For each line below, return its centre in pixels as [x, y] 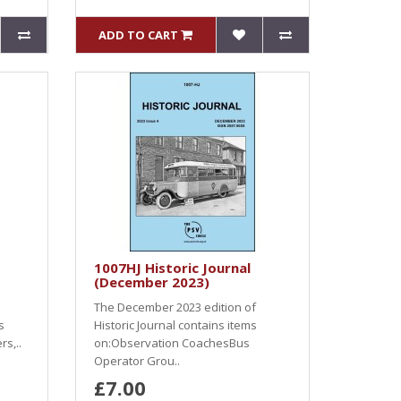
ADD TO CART [139, 35]
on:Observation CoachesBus [171, 343]
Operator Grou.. [137, 361]
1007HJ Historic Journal [172, 268]
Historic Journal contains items [175, 325]
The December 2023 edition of [175, 307]
